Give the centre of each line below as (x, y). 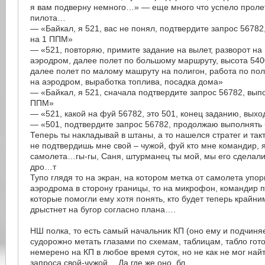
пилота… (48, 18)
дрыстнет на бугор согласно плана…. (103, 209)
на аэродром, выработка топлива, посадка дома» (127, 82)
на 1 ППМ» (52, 39)
